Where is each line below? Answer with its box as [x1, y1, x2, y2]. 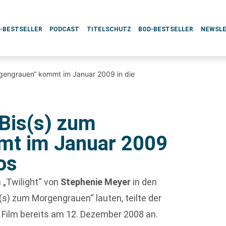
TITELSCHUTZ [86, 26, 131, 33]
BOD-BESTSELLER [138, 26, 194, 33]
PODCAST [49, 26, 80, 33]
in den [131, 177, 157, 187]
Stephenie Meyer [61, 177, 131, 187]
